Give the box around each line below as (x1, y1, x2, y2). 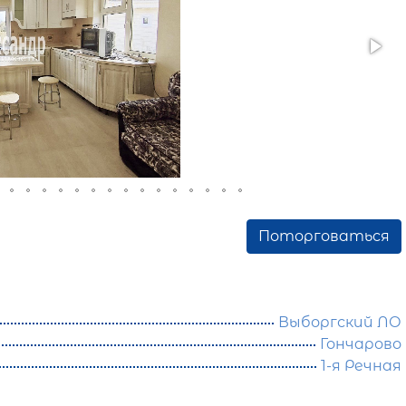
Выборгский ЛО (277, 314, 401, 332)
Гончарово (319, 335, 401, 353)
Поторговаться (257, 227, 390, 246)
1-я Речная (320, 357, 401, 375)
